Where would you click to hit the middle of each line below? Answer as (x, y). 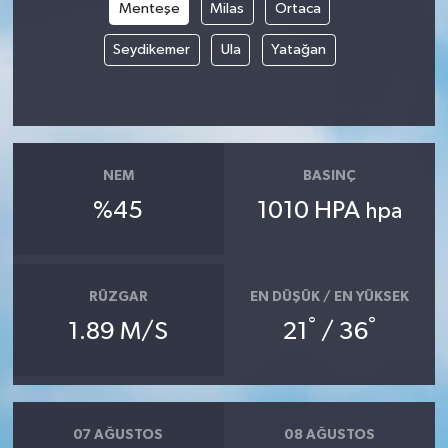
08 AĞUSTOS (330, 435)
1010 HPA (311, 210)
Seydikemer (152, 50)
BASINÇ (330, 176)
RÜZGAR (118, 297)
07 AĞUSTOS (118, 435)
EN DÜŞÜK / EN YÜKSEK (330, 297)
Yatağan (299, 50)
